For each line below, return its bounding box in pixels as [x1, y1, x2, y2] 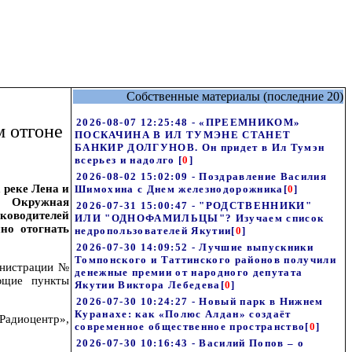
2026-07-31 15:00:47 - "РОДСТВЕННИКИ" [76, 200, 312, 211]
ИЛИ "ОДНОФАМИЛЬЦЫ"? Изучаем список [75, 212, 324, 224]
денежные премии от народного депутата [75, 266, 303, 278]
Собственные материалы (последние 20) [126, 90, 343, 103]
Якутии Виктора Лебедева [75, 279, 221, 291]
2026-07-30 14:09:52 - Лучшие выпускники [76, 241, 313, 253]
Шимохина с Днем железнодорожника [75, 183, 284, 195]
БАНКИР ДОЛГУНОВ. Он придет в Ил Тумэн [75, 141, 325, 153]
